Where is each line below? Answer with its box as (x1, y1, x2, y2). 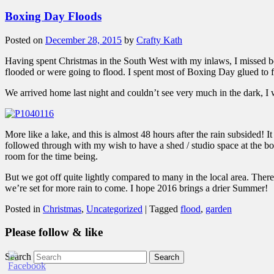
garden (206, 203, 232, 214)
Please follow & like (5, 226, 103, 239)
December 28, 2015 (45, 34, 122, 45)
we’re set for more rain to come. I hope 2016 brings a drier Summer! (5, 182, 268, 193)
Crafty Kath (136, 34, 182, 45)
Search (5, 251, 31, 262)
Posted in (5, 203, 40, 214)
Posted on (5, 34, 45, 45)
